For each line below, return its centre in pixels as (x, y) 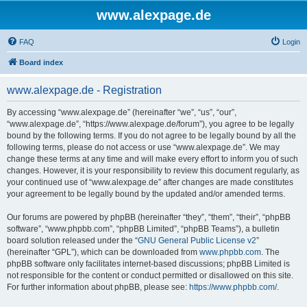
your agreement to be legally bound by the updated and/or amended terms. (146, 194)
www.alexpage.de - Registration (84, 90)
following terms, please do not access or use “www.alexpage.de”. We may (143, 147)
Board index (41, 62)
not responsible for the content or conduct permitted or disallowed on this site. (150, 275)
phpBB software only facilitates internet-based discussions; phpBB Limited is (148, 264)
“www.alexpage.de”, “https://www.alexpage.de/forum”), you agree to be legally (150, 124)
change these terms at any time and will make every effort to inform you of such (152, 159)
